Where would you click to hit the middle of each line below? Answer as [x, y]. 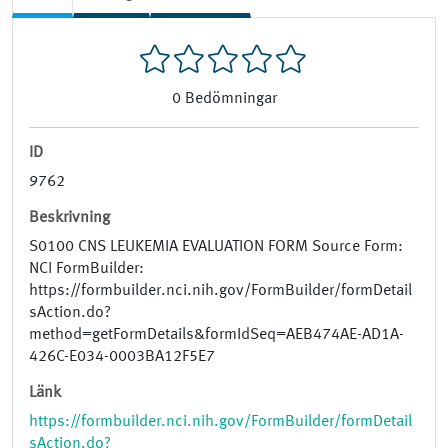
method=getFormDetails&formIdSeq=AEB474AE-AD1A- [216, 335]
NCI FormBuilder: [86, 269]
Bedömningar [230, 99]
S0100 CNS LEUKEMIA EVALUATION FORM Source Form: [216, 247]
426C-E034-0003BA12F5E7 [122, 357]
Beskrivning [69, 218]
